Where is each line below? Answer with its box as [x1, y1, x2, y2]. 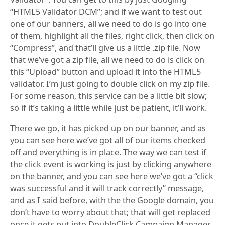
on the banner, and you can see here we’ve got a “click [10, 171, 213, 182]
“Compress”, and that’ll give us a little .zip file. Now [10, 42, 200, 53]
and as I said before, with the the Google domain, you [10, 195, 214, 206]
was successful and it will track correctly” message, [10, 183, 204, 194]
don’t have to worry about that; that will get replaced [10, 207, 210, 218]
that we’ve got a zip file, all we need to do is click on [10, 54, 204, 65]
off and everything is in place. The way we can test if [10, 147, 206, 158]
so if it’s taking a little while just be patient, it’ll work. [10, 102, 207, 114]
